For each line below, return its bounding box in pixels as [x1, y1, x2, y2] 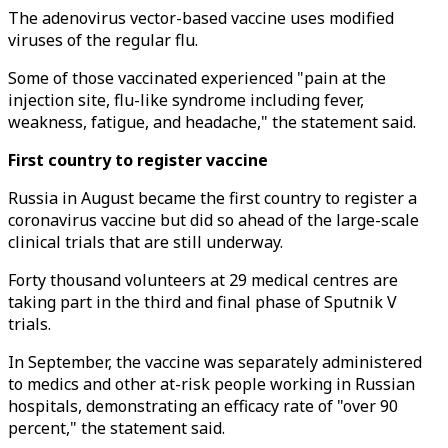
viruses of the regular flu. [8, 29, 198, 51]
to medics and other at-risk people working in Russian [8, 373, 415, 395]
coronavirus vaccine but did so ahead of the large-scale [8, 209, 419, 231]
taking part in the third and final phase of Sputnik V [8, 291, 397, 313]
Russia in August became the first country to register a [8, 187, 417, 209]
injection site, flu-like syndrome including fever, [8, 89, 364, 111]
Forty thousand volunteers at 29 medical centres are [8, 269, 398, 291]
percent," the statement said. [8, 417, 225, 439]
